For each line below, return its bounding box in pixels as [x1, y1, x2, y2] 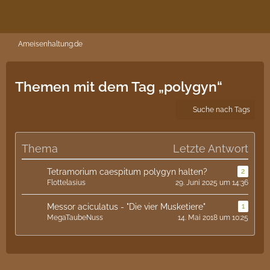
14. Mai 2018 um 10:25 [178, 213, 248, 222]
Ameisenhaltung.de [18, 40, 83, 48]
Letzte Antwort [173, 142, 248, 155]
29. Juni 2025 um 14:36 [175, 178, 248, 187]
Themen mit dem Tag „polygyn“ [15, 78, 222, 95]
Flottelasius [47, 178, 86, 187]
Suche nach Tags [193, 105, 250, 114]
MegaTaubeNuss [47, 213, 103, 222]
